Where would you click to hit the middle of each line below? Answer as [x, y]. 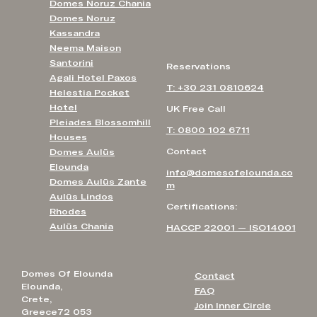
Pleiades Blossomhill [100, 122]
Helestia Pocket [90, 92]
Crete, [36, 300]
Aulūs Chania [81, 226]
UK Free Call [196, 109]
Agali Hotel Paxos [93, 77]
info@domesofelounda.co [229, 172]
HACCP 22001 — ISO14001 [231, 227]
